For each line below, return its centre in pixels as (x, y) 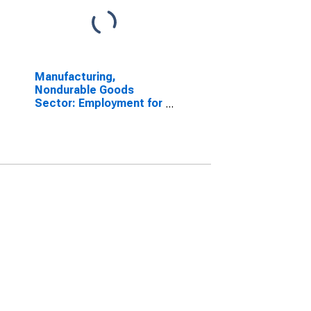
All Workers (65, 116)
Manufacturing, (75, 77)
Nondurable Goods (84, 90)
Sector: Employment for (98, 103)
